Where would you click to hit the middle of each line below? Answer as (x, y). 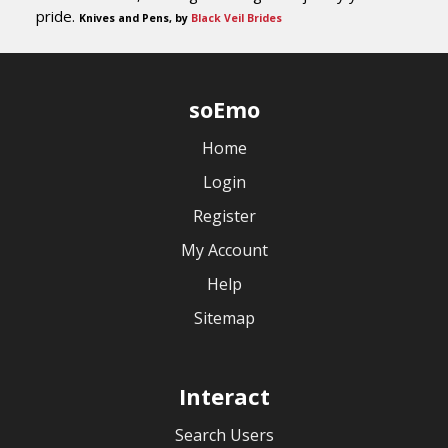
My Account (224, 250)
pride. (57, 16)
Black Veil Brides (236, 18)
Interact (224, 396)
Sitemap (224, 318)
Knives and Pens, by (135, 18)
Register (224, 216)
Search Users (224, 435)
